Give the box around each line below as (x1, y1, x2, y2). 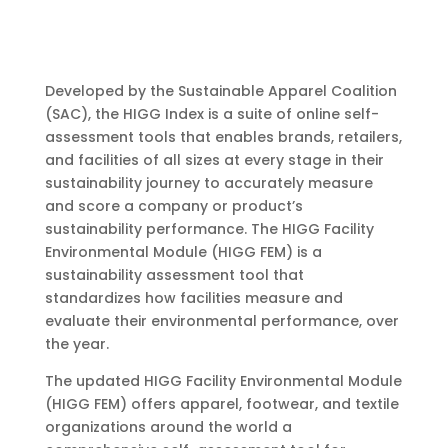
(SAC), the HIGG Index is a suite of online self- (44, 104, 379, 124)
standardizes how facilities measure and (44, 288, 343, 308)
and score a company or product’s (44, 196, 303, 216)
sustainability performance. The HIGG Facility (44, 219, 374, 239)
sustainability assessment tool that (44, 265, 304, 285)
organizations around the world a (44, 417, 292, 437)
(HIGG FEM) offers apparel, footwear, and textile (44, 394, 399, 414)
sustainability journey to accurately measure (44, 173, 373, 193)
